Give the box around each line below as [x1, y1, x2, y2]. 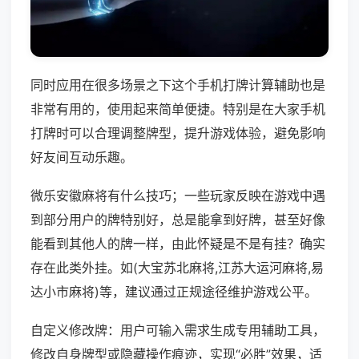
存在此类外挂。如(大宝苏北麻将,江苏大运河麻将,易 [30, 260, 324, 276]
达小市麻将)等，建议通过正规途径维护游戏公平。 [30, 284, 317, 301]
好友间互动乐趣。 [30, 149, 133, 166]
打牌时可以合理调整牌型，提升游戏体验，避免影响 [30, 125, 325, 142]
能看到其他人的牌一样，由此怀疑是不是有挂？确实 [30, 236, 325, 252]
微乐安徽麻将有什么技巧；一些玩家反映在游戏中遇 [30, 188, 325, 204]
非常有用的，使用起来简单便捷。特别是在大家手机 [30, 101, 325, 118]
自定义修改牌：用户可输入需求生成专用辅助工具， [30, 322, 325, 339]
